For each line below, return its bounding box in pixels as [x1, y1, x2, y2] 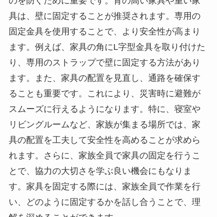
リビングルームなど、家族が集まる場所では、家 [8, 119, 201, 129]
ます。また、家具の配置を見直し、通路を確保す [8, 73, 201, 83]
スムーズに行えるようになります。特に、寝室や [8, 104, 201, 114]
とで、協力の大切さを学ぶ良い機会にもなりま [8, 166, 192, 176]
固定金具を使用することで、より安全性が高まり [8, 26, 201, 36]
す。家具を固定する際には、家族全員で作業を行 [8, 181, 201, 191]
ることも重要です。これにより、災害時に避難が [8, 88, 201, 98]
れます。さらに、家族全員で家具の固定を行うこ [8, 150, 201, 160]
